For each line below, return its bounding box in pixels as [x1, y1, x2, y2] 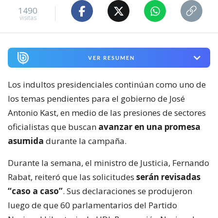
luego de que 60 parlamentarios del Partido [8, 200, 177, 211]
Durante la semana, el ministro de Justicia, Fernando [8, 157, 209, 169]
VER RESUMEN [88, 54, 135, 61]
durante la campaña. [44, 135, 127, 147]
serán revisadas [136, 171, 200, 183]
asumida [8, 135, 44, 147]
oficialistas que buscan [8, 121, 98, 133]
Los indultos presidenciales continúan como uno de [8, 79, 206, 91]
